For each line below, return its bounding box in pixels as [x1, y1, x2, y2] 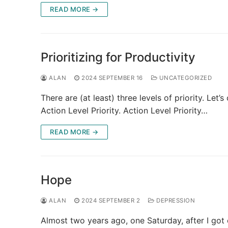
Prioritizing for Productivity [41, 49, 195, 65]
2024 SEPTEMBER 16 [81, 74, 143, 81]
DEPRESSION [154, 196, 195, 204]
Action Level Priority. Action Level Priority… [41, 105, 208, 116]
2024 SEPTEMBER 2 [81, 196, 140, 204]
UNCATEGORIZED [157, 74, 212, 81]
